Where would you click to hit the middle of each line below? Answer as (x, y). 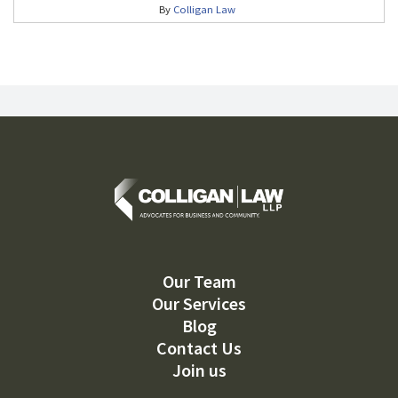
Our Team (199, 282)
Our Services (199, 304)
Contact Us (199, 348)
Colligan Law (204, 9)
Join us (199, 370)
